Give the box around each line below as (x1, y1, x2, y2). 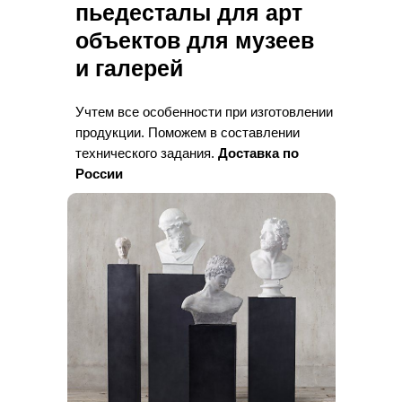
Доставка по (218, 145, 299, 161)
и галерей (75, 56, 183, 81)
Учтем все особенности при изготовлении (75, 104, 333, 119)
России (75, 166, 123, 181)
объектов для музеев (75, 28, 314, 53)
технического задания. (75, 145, 218, 161)
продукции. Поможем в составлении (75, 125, 300, 140)
